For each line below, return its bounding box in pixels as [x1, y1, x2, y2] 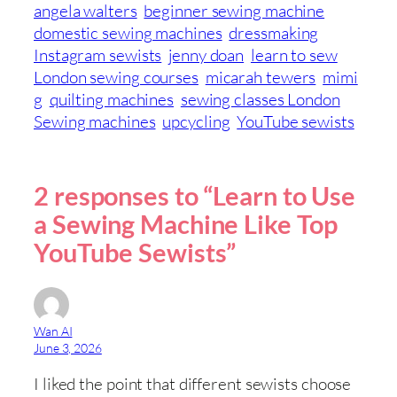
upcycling [162, 110, 230, 132]
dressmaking [229, 21, 319, 43]
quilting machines [49, 88, 175, 110]
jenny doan [168, 43, 245, 66]
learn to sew [250, 43, 338, 66]
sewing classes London [180, 88, 340, 110]
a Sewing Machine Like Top [34, 208, 338, 239]
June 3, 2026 [34, 340, 102, 356]
